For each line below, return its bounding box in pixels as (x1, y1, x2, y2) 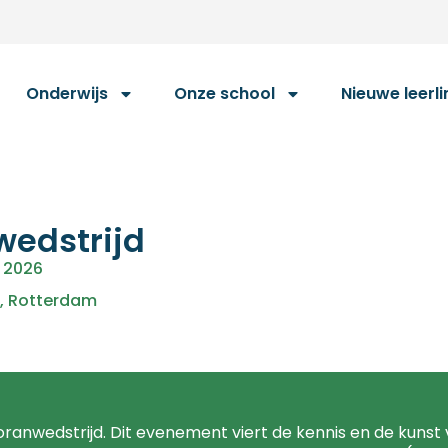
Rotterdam (7, 289, 97, 312)
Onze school (174, 82, 275, 105)
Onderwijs (26, 82, 108, 105)
